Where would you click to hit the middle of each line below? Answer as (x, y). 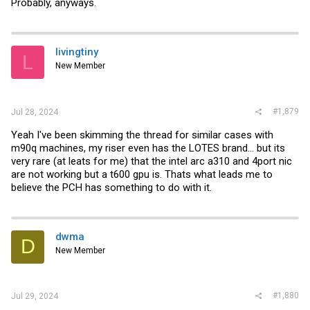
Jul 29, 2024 (35, 297)
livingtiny (77, 52)
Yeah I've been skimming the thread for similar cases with (142, 135)
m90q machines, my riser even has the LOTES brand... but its (148, 148)
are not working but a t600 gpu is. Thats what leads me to (142, 174)
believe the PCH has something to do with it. (111, 187)
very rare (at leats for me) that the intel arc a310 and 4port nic (152, 161)
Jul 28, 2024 (35, 112)
